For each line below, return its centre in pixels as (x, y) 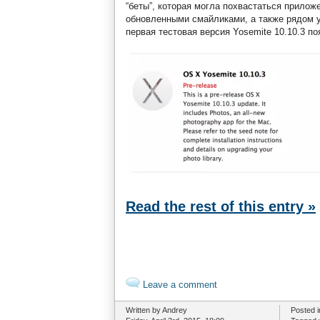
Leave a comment (179, 285)
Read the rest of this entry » (221, 206)
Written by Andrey (156, 310)
